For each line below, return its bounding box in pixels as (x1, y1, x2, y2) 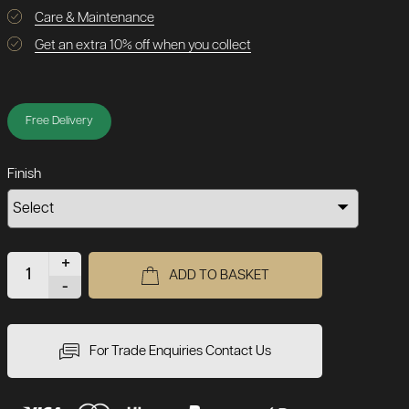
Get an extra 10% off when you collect (35, 38, 252, 52)
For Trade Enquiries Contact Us (89, 344, 271, 358)
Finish (7, 167, 42, 181)
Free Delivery (26, 115, 94, 127)
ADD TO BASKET (169, 268, 270, 282)
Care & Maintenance (35, 11, 155, 25)
